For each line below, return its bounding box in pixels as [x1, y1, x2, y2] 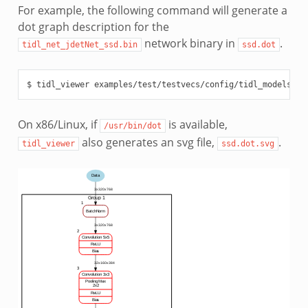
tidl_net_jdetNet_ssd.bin [21, 39, 137, 49]
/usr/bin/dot [103, 120, 162, 131]
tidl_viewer [21, 138, 75, 148]
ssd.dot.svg [221, 138, 274, 148]
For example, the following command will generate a [17, 2, 287, 18]
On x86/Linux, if [17, 116, 100, 132]
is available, [165, 116, 228, 132]
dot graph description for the [17, 19, 169, 34]
